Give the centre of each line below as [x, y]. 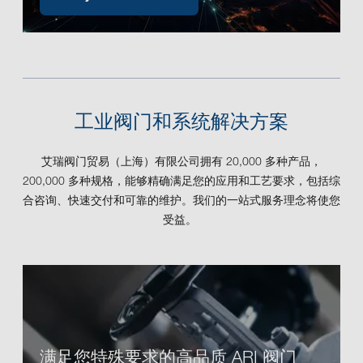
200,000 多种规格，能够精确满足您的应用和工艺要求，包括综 [181, 183]
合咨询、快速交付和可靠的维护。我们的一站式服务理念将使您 [181, 202]
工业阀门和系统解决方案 [181, 124]
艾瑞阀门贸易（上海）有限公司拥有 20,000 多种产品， [181, 163]
